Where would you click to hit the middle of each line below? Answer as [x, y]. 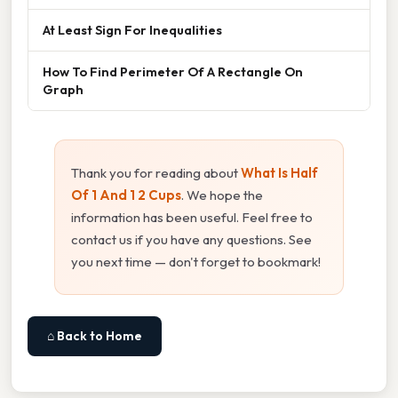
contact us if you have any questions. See [191, 239]
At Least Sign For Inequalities [132, 29]
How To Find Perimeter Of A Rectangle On [173, 71]
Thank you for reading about [156, 172]
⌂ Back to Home [95, 335]
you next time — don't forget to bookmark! [196, 261]
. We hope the [222, 195]
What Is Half [279, 172]
